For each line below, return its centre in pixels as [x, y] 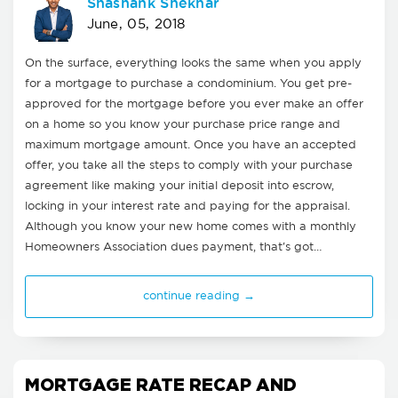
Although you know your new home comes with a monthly [191, 227]
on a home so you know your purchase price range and [183, 124]
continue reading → [199, 296]
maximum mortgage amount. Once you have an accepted [191, 145]
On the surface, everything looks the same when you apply [193, 63]
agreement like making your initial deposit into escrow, [179, 186]
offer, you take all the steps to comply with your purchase [189, 165]
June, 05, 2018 [136, 25]
